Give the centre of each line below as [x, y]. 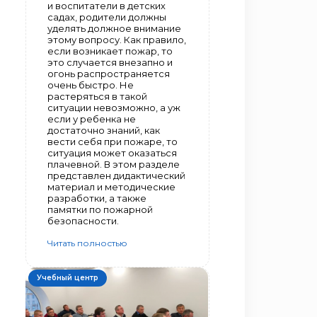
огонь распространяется [109, 73]
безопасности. [83, 220]
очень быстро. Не [91, 85]
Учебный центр [68, 277]
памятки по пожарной [100, 209]
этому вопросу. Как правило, [117, 39]
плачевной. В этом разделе [114, 164]
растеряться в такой [97, 96]
